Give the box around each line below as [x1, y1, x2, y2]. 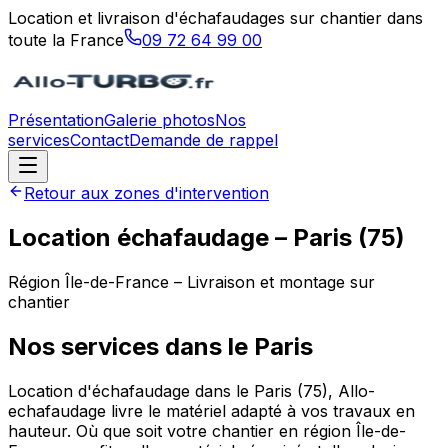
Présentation [8, 110, 104, 130]
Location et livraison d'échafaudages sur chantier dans [8, 8, 423, 28]
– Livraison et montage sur [169, 271, 375, 292]
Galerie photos [104, 110, 215, 130]
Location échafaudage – [8, 222, 293, 252]
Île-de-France [65, 271, 169, 292]
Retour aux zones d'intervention [24, 183, 269, 203]
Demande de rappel [129, 130, 278, 150]
